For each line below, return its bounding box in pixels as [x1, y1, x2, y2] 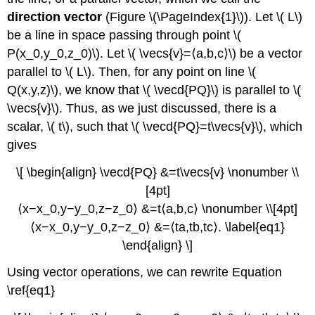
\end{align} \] [122, 238, 193, 252]
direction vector [7, 9, 103, 24]
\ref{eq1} [7, 283, 56, 298]
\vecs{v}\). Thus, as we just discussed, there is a [7, 101, 277, 115]
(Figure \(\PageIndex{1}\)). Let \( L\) [102, 9, 303, 24]
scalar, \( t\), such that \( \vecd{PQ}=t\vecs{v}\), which [7, 119, 303, 134]
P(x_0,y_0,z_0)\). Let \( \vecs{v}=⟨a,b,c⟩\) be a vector [7, 46, 303, 60]
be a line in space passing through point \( [7, 27, 242, 42]
